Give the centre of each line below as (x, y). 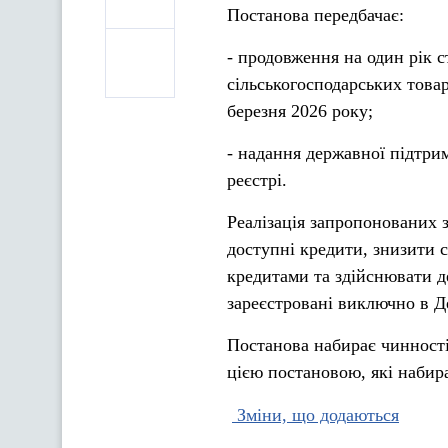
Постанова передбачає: (315, 15)
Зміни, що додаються (315, 415)
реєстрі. (257, 180)
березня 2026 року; (300, 111)
